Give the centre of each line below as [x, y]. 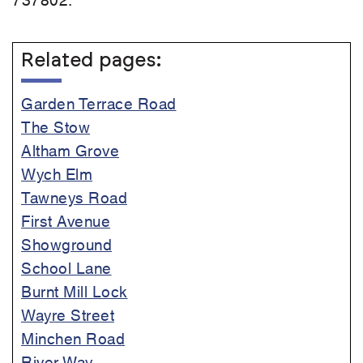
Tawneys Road [74, 197]
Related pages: [91, 61]
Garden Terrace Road [99, 103]
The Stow [56, 126]
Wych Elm [57, 173]
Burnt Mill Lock [75, 291]
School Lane [66, 267]
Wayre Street [68, 314]
